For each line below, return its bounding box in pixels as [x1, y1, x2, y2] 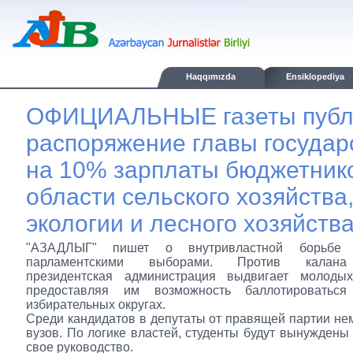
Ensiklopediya [286, 72, 344, 81]
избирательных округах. [26, 298, 165, 311]
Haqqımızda [186, 72, 236, 81]
